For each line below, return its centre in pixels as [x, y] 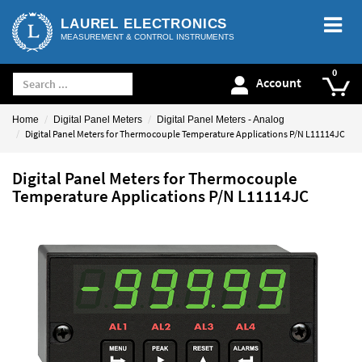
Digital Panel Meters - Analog [221, 120]
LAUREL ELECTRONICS [144, 24]
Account [279, 83]
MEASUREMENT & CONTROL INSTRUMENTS [147, 37]
